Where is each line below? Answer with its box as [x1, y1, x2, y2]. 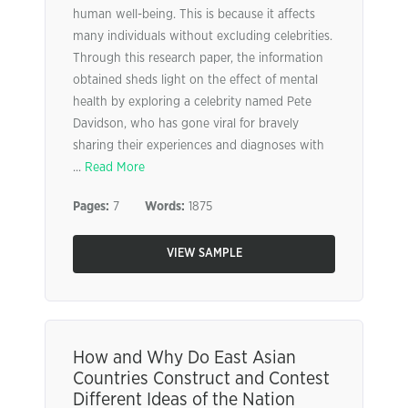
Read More [85, 161, 145, 174]
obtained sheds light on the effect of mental [73, 74, 318, 87]
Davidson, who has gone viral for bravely [73, 117, 299, 130]
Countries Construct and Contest [73, 370, 330, 388]
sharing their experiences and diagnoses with [73, 139, 324, 152]
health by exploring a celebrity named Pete [73, 96, 311, 108]
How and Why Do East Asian [73, 349, 296, 367]
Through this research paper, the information [73, 52, 323, 65]
